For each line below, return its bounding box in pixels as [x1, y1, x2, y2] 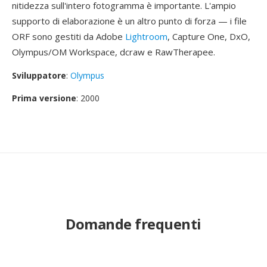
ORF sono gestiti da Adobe [12, 30, 125, 42]
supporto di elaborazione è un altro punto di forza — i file [12, 15, 247, 27]
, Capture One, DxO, [167, 30, 250, 42]
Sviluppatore [12, 70, 66, 81]
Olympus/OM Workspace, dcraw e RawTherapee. [12, 46, 215, 58]
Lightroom [125, 30, 167, 42]
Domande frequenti [66, 214, 201, 234]
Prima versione [12, 92, 76, 104]
